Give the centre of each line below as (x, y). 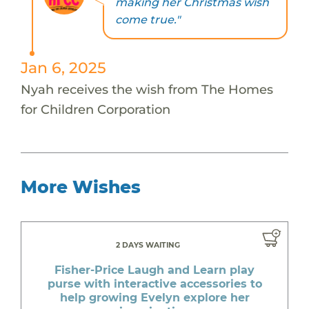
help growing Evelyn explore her (154, 297)
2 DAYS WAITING (148, 245)
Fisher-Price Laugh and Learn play (154, 270)
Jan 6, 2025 (63, 67)
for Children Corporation (95, 109)
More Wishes (80, 187)
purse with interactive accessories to (154, 283)
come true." (147, 20)
